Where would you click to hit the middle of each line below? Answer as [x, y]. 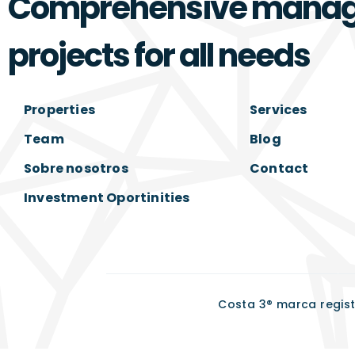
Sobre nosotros [76, 168]
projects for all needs [159, 55]
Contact [279, 168]
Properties [59, 110]
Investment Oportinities [107, 198]
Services [279, 110]
